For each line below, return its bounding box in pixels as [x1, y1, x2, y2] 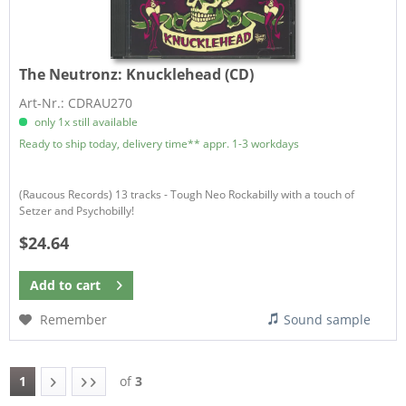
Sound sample [284, 311, 372, 329]
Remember [40, 311, 108, 329]
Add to [30, 276, 73, 295]
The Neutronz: [19, 63, 127, 84]
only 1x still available [32, 113, 139, 130]
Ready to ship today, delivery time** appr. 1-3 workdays [19, 135, 300, 151]
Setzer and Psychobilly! [19, 202, 135, 218]
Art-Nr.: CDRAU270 [19, 93, 133, 111]
